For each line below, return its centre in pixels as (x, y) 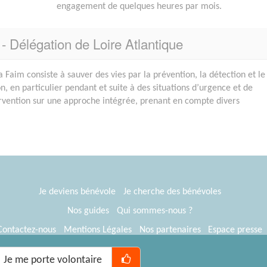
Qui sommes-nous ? (154, 211)
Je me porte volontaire (52, 260)
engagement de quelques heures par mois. (139, 7)
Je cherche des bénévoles (172, 192)
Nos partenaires (170, 230)
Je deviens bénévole (77, 192)
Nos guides (88, 211)
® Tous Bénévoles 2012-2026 (103, 249)
